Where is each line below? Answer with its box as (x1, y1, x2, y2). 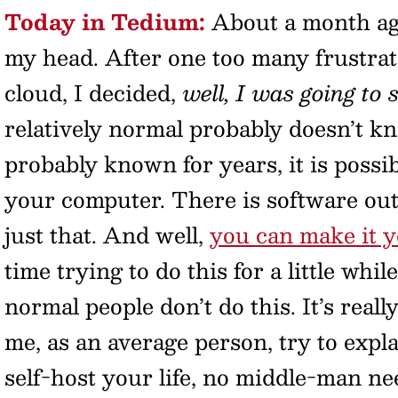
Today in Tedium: (4, 4, 205, 39)
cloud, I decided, (4, 75, 182, 110)
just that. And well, (4, 217, 210, 252)
